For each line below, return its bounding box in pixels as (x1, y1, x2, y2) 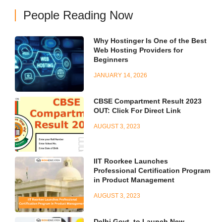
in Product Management (94, 176, 175, 184)
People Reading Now (23, 8, 133, 22)
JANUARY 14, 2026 (94, 72, 148, 79)
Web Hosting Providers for (94, 46, 183, 55)
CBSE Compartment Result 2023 (94, 97, 202, 105)
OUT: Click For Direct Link (94, 106, 181, 114)
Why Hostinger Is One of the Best (94, 37, 207, 45)
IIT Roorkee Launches (94, 157, 168, 166)
